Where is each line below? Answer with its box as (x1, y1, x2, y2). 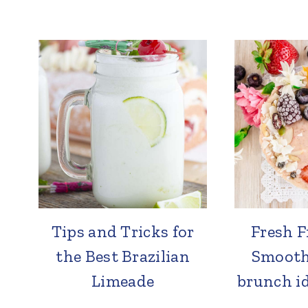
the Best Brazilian (56, 246, 190, 267)
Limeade (91, 271, 155, 291)
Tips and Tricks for (51, 221, 195, 242)
